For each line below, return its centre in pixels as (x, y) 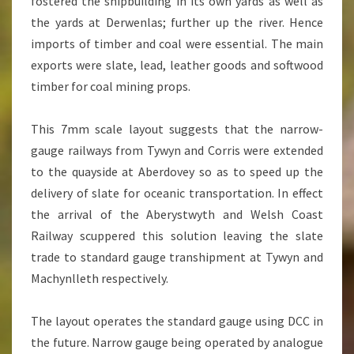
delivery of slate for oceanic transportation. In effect (177, 193)
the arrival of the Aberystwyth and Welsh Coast (177, 215)
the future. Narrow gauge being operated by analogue (177, 343)
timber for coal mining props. (111, 87)
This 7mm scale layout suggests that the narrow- (177, 129)
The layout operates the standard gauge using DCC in (177, 321)
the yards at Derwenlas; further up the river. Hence (177, 23)
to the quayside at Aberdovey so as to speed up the (177, 172)
